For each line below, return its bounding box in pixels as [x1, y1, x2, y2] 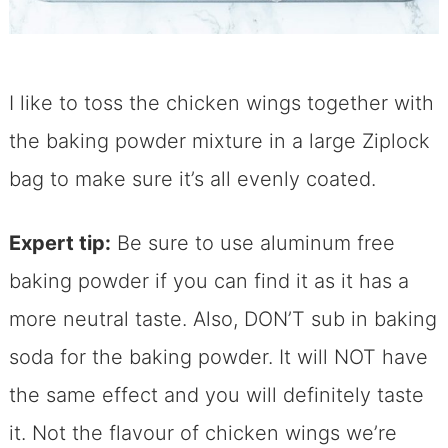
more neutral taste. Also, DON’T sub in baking [8, 306, 437, 331]
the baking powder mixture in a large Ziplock [8, 128, 430, 153]
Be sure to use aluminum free [110, 230, 395, 255]
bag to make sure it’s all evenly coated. [8, 166, 376, 191]
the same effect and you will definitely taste [8, 382, 424, 407]
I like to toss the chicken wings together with [8, 90, 434, 115]
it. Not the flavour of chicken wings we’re [8, 420, 397, 445]
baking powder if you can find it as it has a [8, 268, 409, 293]
